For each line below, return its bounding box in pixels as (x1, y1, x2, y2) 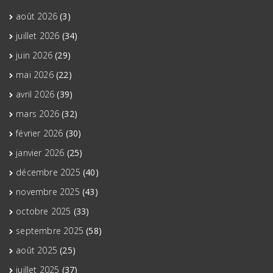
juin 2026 (16, 49, 53, 62)
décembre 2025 (16, 166, 80, 179)
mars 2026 (16, 108, 60, 120)
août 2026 (16, 10, 58, 23)
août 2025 (16, 244, 58, 257)
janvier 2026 (16, 147, 65, 159)
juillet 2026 (16, 30, 60, 42)
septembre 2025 (16, 225, 84, 237)
